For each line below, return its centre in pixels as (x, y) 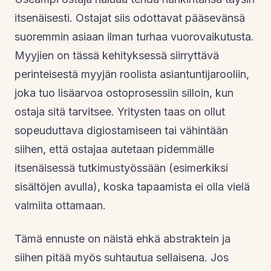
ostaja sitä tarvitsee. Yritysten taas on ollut (120, 111)
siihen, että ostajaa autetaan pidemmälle (114, 149)
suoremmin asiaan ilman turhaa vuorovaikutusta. (134, 36)
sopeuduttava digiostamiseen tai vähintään (121, 130)
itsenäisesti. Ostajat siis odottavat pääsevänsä (130, 18)
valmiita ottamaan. (60, 205)
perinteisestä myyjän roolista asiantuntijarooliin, (132, 74)
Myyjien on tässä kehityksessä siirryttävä (117, 55)
